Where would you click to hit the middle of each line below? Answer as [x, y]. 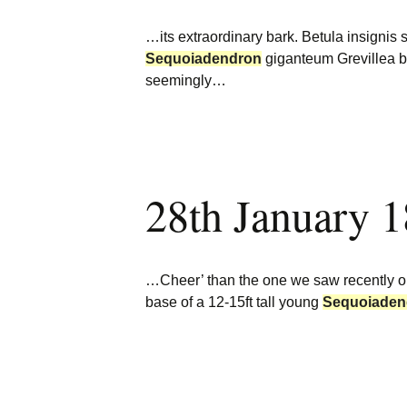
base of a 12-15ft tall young [234, 302]
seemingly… [186, 80]
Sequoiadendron [203, 59]
